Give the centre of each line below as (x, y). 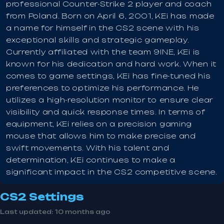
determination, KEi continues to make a (91, 160)
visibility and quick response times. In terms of (106, 112)
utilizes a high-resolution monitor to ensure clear (110, 100)
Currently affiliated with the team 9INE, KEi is (103, 52)
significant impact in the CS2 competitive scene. (112, 172)
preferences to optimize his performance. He (103, 88)
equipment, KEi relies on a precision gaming (99, 124)
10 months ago (82, 212)
